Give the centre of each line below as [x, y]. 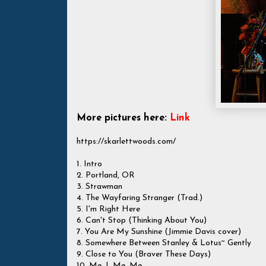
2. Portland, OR [106, 175]
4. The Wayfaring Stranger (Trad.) [140, 198]
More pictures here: [123, 118]
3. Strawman [99, 187]
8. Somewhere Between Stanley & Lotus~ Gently [164, 243]
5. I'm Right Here [108, 209]
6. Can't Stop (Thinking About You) [142, 221]
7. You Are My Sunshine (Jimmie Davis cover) [159, 232]
